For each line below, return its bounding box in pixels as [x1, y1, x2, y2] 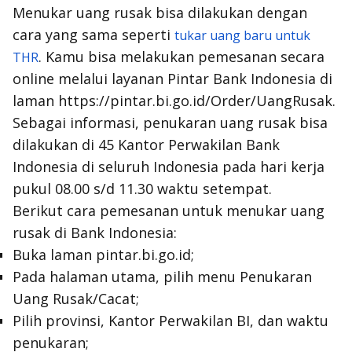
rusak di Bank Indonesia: [13, 223, 177, 242]
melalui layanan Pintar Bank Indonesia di [58, 69, 332, 88]
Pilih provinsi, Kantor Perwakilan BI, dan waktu [13, 311, 328, 330]
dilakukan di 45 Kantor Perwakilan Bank [13, 135, 280, 154]
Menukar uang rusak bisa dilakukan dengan [13, 3, 307, 22]
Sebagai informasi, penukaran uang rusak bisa [13, 113, 328, 132]
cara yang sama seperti [13, 25, 174, 44]
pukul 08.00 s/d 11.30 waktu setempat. [13, 179, 272, 198]
